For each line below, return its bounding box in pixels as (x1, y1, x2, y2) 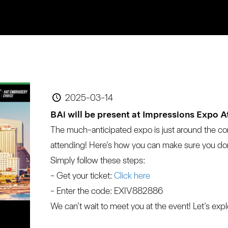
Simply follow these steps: (50, 155, 145, 165)
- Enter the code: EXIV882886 (50, 185, 163, 196)
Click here (111, 170, 150, 181)
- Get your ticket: (50, 170, 112, 181)
